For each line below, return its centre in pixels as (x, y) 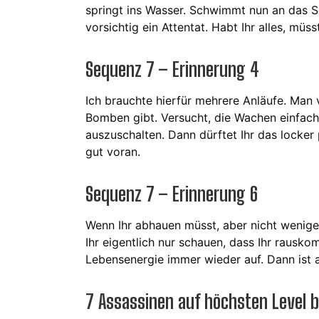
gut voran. (113, 152)
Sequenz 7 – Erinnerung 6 (172, 194)
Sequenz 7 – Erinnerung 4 (172, 69)
